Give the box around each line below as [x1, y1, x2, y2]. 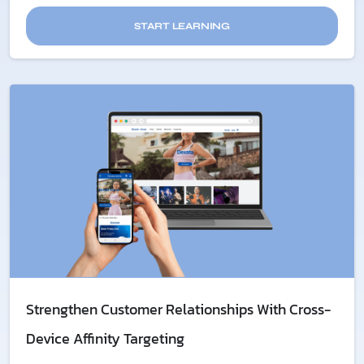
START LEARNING [133, 19, 231, 32]
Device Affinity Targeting [26, 327, 184, 350]
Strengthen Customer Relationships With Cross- [26, 298, 331, 321]
